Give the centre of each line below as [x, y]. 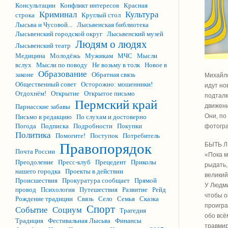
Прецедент [111, 162]
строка [25, 15]
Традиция [29, 221]
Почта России [35, 151]
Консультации [35, 5]
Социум [67, 210]
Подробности [93, 126]
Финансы [128, 221]
